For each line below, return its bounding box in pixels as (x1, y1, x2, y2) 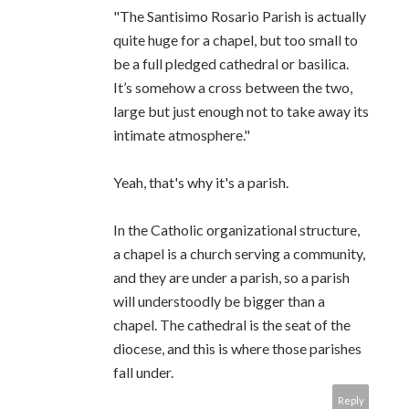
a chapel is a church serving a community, (113, 245, 365, 263)
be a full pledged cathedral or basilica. (113, 55, 349, 73)
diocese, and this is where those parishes (113, 340, 362, 358)
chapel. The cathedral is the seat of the (113, 316, 351, 334)
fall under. (113, 363, 173, 382)
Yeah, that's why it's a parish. (113, 173, 288, 192)
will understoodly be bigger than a (113, 292, 325, 310)
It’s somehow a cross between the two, (113, 79, 352, 97)
